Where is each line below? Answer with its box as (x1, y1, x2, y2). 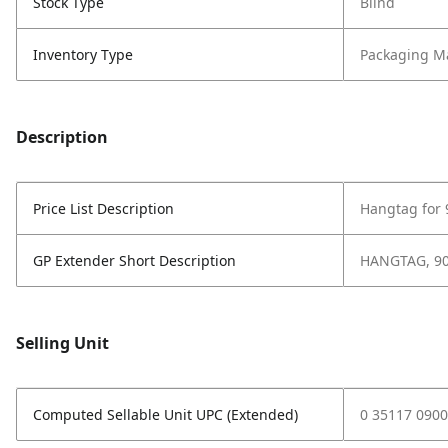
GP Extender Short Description (33, 251, 236, 270)
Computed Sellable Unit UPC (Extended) (33, 405, 298, 424)
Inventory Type (33, 45, 133, 64)
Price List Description (33, 199, 174, 218)
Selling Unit (16, 332, 109, 354)
